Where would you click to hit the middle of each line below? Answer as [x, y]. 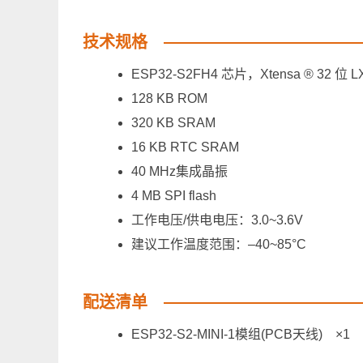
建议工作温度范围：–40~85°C [219, 245]
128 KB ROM [169, 99]
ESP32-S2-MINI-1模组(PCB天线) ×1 [244, 335]
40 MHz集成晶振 [179, 172]
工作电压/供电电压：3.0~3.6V [217, 220]
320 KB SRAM [173, 123]
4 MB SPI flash [174, 196]
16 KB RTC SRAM [185, 147]
